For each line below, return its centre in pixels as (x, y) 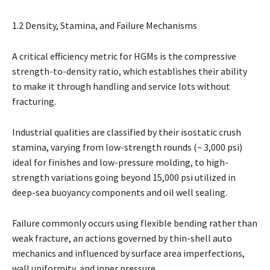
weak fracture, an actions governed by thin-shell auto (122, 238)
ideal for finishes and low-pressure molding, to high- (120, 162)
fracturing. (34, 101)
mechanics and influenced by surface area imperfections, (128, 253)
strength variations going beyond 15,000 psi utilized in (124, 177)
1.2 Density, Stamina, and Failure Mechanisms (105, 25)
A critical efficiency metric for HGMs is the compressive (124, 56)
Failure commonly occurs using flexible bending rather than (135, 223)
